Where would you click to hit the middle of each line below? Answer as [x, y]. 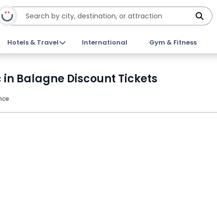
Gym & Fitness [173, 42]
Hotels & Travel [33, 42]
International [104, 42]
